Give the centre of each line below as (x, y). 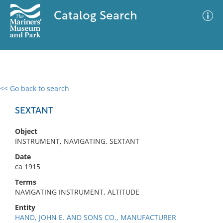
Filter (201, 98)
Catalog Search (95, 16)
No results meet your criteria (110, 150)
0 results (22, 94)
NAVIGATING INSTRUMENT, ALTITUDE (77, 192)
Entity (25, 207)
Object (26, 131)
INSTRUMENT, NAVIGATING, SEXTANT (77, 141)
